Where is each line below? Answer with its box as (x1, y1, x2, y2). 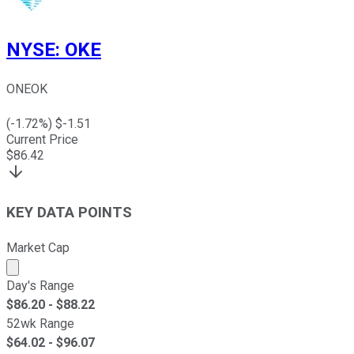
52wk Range (6, 315, 74, 331)
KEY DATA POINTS (6, 204, 132, 222)
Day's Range (6, 277, 74, 293)
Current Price (6, 132, 78, 148)
